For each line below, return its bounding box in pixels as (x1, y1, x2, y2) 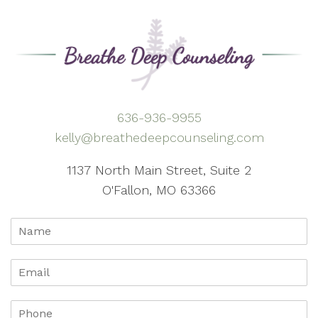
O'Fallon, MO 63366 (102, 182, 216, 197)
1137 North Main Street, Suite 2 (67, 162, 251, 177)
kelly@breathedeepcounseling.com (54, 129, 264, 145)
